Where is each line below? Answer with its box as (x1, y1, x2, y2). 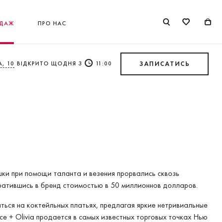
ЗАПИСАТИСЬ (139, 59, 190, 68)
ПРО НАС (37, 19, 66, 27)
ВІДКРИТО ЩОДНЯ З (17, 59, 82, 67)
